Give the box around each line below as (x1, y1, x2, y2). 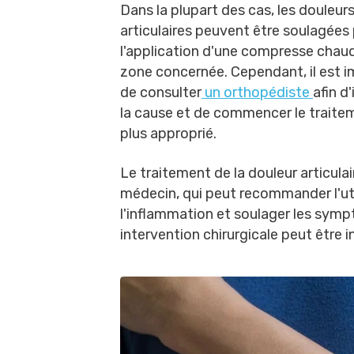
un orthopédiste (201, 84, 313, 101)
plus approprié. (120, 125, 217, 142)
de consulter (120, 84, 201, 101)
